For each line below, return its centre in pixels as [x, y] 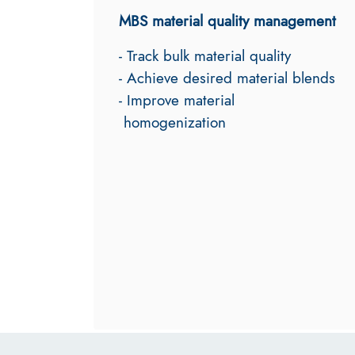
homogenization [175, 122]
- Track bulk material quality [205, 56]
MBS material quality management [227, 21]
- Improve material [179, 100]
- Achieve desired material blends [227, 78]
